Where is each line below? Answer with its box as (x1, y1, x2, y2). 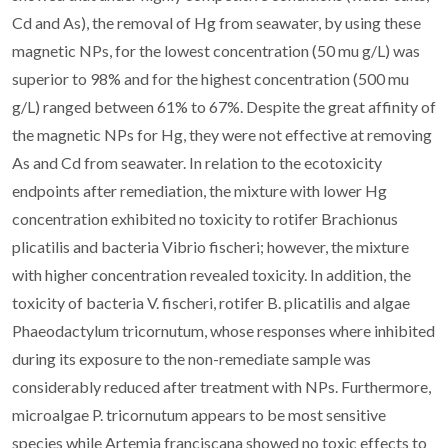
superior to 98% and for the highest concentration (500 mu (12, 68, 409, 88)
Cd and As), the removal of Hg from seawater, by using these (12, 12, 421, 32)
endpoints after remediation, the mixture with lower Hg (12, 180, 387, 200)
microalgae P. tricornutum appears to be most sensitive (12, 404, 386, 424)
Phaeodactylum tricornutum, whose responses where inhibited (12, 320, 435, 340)
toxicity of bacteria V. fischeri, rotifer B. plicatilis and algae (12, 292, 410, 312)
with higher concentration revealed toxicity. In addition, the (12, 264, 411, 284)
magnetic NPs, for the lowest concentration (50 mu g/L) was (12, 40, 420, 60)
